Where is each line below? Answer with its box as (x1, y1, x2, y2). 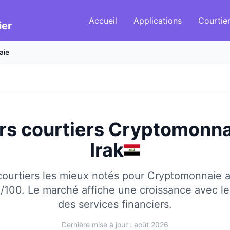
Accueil (89, 15, 117, 26)
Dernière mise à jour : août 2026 (62, 220, 168, 229)
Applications (133, 15, 182, 26)
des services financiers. (58, 198, 172, 210)
